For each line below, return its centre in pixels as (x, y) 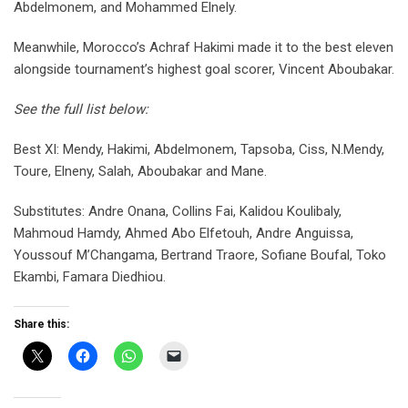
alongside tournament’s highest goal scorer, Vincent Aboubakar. (204, 69)
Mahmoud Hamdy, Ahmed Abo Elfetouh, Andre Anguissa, (184, 233)
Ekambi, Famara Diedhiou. (90, 276)
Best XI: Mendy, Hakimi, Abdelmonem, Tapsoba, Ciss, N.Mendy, (199, 149)
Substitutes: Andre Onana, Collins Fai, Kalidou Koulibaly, (178, 211)
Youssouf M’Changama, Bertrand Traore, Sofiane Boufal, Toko (200, 255)
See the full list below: (81, 109)
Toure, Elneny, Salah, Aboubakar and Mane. (140, 171)
